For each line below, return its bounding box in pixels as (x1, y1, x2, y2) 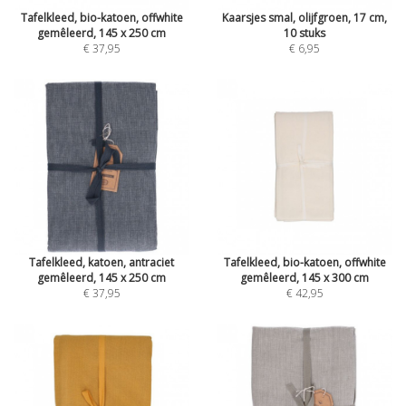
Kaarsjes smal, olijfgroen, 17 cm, (222, 10, 387, 25)
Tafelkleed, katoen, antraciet (29, 255, 174, 270)
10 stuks (284, 25, 325, 41)
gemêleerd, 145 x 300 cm (240, 270, 369, 285)
